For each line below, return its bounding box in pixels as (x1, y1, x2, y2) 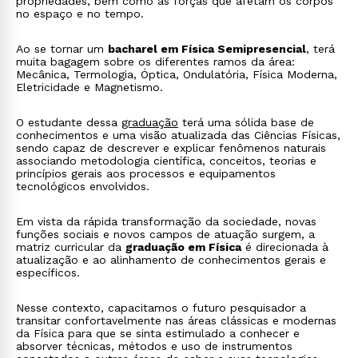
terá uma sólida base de (178, 116, 314, 129)
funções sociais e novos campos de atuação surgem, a (16, 228, 315, 241)
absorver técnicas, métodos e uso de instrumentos (16, 340, 292, 352)
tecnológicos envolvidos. (16, 180, 149, 193)
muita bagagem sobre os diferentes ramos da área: (16, 55, 295, 68)
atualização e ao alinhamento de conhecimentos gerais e (16, 253, 326, 266)
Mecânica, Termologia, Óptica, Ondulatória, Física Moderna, (16, 68, 337, 81)
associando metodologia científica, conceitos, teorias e (16, 154, 316, 167)
